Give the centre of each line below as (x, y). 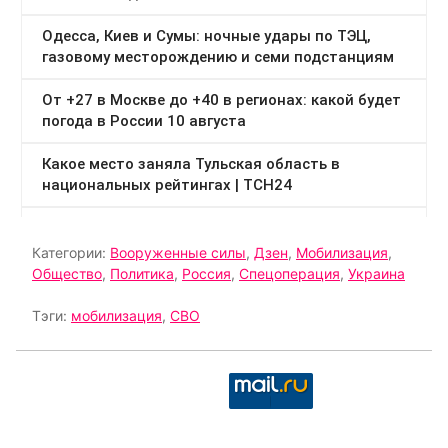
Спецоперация (289, 274)
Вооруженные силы (178, 253)
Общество (67, 274)
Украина (376, 274)
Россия (206, 274)
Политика (142, 274)
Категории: (71, 253)
